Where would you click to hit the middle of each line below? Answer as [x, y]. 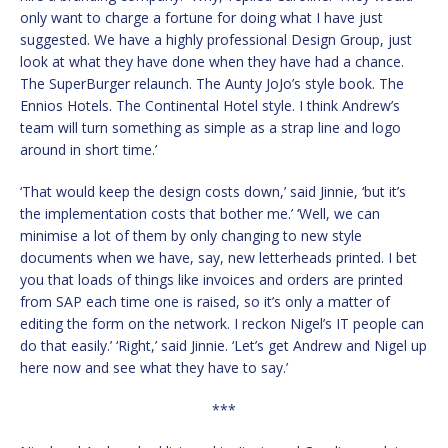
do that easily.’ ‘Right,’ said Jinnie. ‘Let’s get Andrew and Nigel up [223, 346]
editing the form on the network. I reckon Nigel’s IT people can [222, 324]
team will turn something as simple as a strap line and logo [210, 128]
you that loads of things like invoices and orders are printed [211, 280]
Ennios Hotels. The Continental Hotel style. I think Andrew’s [210, 106]
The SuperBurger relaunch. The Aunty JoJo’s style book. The [212, 84]
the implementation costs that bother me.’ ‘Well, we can [200, 214]
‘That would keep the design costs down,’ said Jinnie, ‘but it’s [213, 192]
